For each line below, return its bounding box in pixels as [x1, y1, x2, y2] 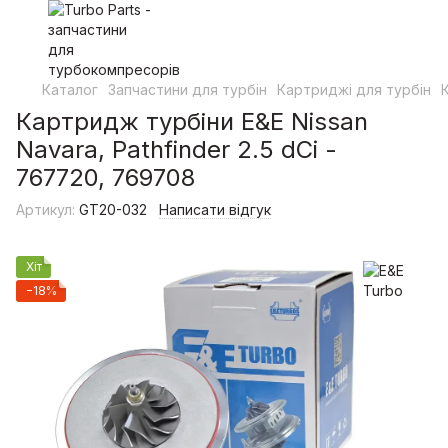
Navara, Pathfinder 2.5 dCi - [16, 135, 337, 164]
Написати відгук [159, 201, 271, 218]
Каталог [42, 81, 98, 98]
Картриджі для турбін [277, 81, 431, 98]
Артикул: [16, 201, 75, 218]
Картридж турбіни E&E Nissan [16, 107, 368, 136]
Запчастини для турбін [108, 81, 267, 98]
